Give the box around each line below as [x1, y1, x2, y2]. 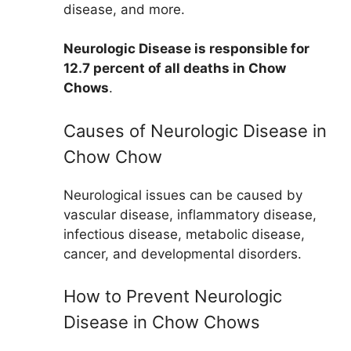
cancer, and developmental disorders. [63, 245, 302, 262]
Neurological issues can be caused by [63, 186, 302, 203]
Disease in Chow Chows [63, 312, 260, 333]
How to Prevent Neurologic [63, 286, 282, 307]
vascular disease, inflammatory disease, [63, 206, 317, 223]
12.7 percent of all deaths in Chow [63, 60, 286, 77]
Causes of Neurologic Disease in [63, 120, 327, 141]
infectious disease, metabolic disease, [63, 226, 305, 242]
